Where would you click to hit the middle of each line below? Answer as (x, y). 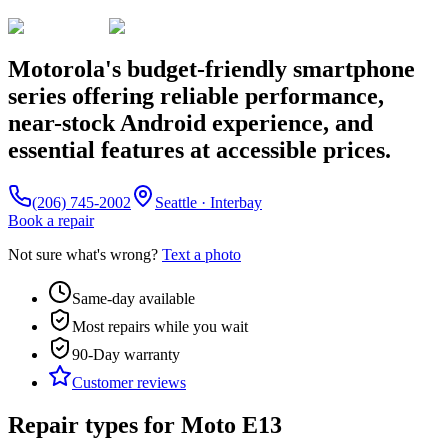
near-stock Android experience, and (190, 122)
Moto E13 (231, 424)
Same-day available (133, 298)
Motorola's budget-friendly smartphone (211, 68)
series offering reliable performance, (196, 95)
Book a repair (51, 220)
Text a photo (201, 254)
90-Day (96, 354)
